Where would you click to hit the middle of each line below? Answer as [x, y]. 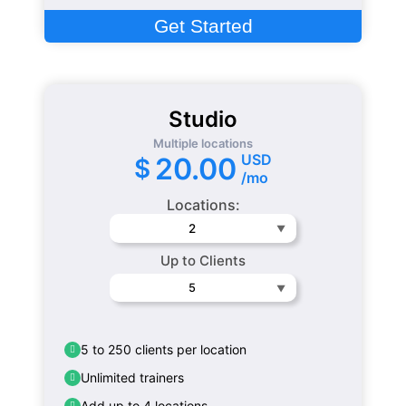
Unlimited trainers [133, 378]
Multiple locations [203, 144]
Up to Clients [203, 261]
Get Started [203, 26]
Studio [203, 120]
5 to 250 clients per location [164, 350]
